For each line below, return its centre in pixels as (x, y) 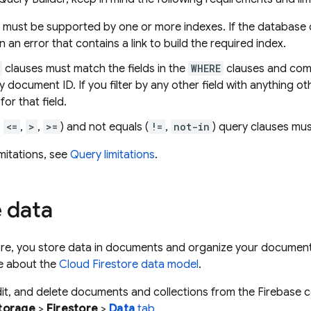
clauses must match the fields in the (95, 69)
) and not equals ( (104, 127)
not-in (192, 127)
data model (168, 264)
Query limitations (112, 155)
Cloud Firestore (99, 264)
